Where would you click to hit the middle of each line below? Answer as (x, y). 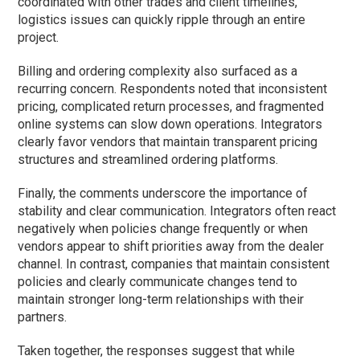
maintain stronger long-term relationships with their (161, 299)
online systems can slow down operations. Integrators (170, 124)
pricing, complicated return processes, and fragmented (171, 106)
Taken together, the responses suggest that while (157, 350)
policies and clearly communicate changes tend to (158, 281)
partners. (43, 317)
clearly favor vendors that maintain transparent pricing (168, 141)
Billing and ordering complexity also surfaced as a (158, 71)
